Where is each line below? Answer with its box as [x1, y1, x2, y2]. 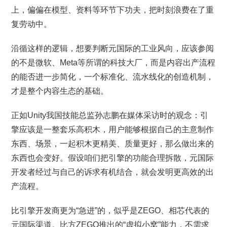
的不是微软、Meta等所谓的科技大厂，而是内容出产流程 [11, 58, 216, 67]
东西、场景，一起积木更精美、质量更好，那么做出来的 [11, 139, 214, 148]
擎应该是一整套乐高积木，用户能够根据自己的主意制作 [11, 125, 214, 134]
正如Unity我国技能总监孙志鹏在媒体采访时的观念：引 [11, 111, 209, 120]
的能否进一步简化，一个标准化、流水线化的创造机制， [11, 72, 214, 81]
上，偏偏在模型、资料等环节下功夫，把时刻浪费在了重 [11, 6, 214, 14]
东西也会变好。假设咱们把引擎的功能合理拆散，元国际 [11, 154, 214, 162]
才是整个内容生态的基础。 [11, 87, 109, 95]
